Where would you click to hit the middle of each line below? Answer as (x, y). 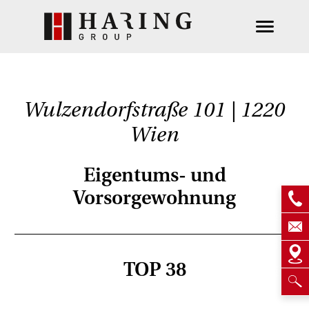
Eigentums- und (154, 175)
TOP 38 (154, 270)
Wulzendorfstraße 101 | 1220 (154, 110)
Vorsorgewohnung (154, 198)
